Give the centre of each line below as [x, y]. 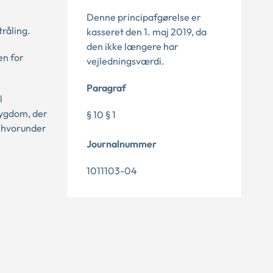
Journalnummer [122, 144]
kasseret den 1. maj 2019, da [147, 32]
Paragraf [106, 88]
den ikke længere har [133, 46]
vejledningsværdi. [126, 61]
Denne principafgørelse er [144, 17]
